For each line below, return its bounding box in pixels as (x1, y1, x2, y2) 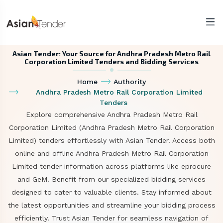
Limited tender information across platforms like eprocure (12, 162, 211, 170)
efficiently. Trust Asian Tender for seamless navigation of (14, 214, 209, 222)
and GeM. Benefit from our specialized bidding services (17, 175, 206, 183)
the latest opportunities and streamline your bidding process (7, 201, 216, 209)
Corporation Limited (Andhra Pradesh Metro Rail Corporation (8, 123, 215, 131)
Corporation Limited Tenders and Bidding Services (24, 57, 199, 66)
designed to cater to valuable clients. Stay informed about (11, 188, 212, 196)
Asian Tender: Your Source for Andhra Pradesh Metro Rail (12, 49, 211, 58)
